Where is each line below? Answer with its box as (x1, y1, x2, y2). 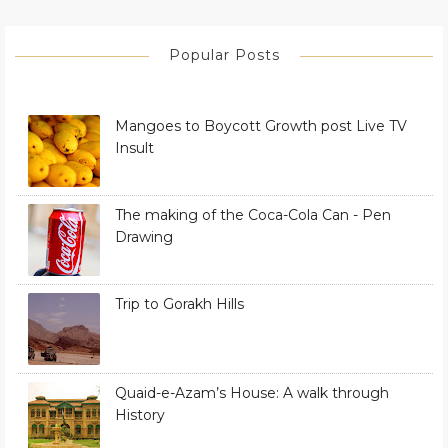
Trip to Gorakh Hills (115, 294, 244, 313)
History (115, 405, 165, 424)
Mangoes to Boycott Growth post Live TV (115, 116, 407, 135)
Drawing (115, 227, 173, 246)
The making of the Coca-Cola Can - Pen (115, 205, 391, 224)
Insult (115, 138, 154, 157)
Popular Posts (168, 45, 280, 64)
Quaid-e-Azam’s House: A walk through (115, 383, 389, 402)
